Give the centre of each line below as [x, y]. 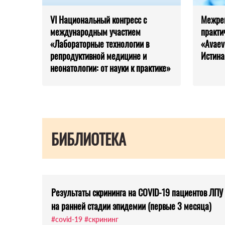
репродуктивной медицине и [98, 56]
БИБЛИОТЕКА [89, 139]
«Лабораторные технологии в [100, 44]
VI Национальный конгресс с [98, 20]
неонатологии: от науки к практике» [110, 68]
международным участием [95, 32]
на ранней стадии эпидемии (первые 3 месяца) [131, 206]
